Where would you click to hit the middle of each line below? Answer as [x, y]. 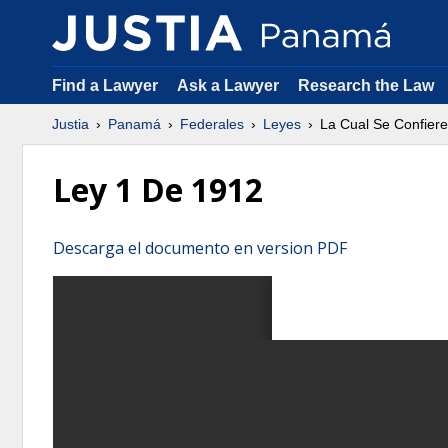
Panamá [134, 124]
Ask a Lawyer [230, 85]
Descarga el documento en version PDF [200, 247]
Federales [212, 124]
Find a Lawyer [105, 85]
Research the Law [366, 85]
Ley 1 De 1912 [158, 190]
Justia [70, 124]
